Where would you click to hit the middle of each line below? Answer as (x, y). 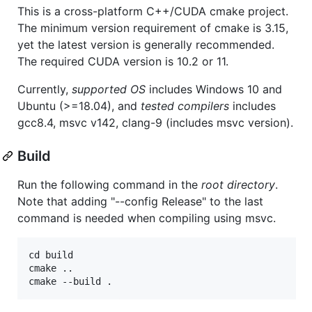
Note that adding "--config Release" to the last (140, 201)
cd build (51, 255)
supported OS (109, 89)
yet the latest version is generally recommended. (146, 44)
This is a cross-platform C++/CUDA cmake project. (153, 11)
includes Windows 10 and (214, 89)
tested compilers (185, 106)
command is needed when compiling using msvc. (147, 218)
